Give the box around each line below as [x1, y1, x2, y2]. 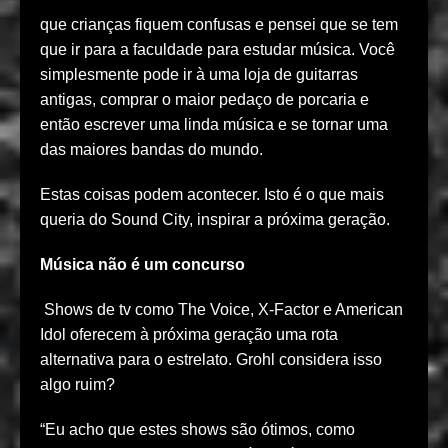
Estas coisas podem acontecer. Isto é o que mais [40, 186, 384, 204]
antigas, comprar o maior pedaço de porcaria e [40, 91, 369, 109]
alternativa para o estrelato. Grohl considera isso [40, 351, 382, 369]
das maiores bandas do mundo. [40, 141, 263, 159]
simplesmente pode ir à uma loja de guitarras [40, 66, 358, 84]
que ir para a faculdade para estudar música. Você [40, 41, 395, 59]
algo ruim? [40, 376, 115, 394]
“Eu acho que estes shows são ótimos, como [40, 421, 355, 439]
